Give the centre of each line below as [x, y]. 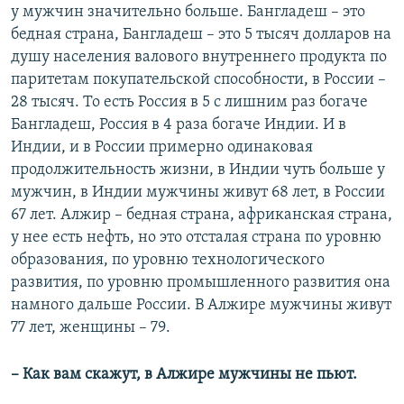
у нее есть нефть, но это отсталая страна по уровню [196, 238]
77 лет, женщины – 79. [91, 328]
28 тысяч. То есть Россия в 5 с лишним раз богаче [189, 103]
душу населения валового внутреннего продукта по [199, 58]
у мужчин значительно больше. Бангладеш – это [188, 13]
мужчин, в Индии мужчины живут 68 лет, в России [198, 193]
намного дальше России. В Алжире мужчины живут [201, 306]
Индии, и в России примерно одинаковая [162, 148]
